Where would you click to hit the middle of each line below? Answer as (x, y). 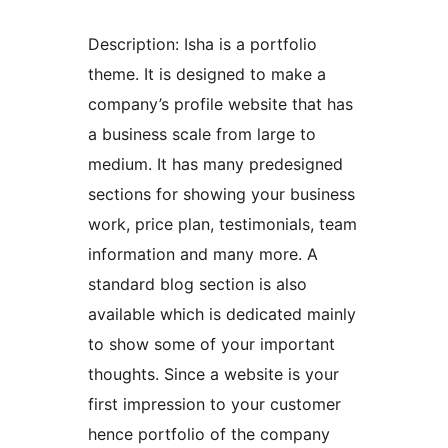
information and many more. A (203, 254)
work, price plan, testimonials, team (222, 224)
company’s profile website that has (220, 104)
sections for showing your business (221, 194)
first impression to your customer (214, 404)
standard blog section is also (197, 284)
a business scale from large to (202, 134)
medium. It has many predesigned (215, 164)
